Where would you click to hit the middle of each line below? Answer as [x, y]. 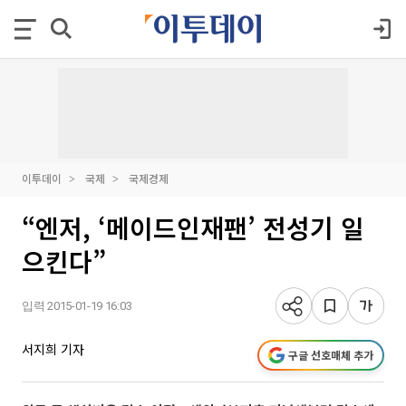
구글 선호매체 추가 [331, 355]
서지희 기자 [53, 349]
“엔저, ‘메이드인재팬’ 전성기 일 [193, 227]
